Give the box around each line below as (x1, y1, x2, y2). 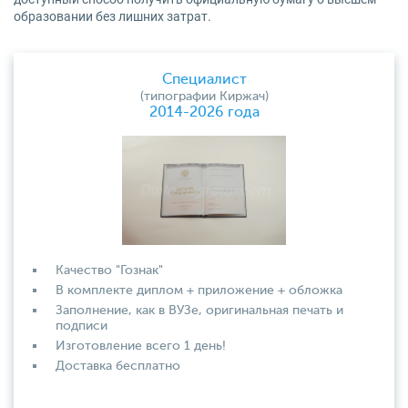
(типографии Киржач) (139, 90, 269, 103)
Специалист (161, 73, 247, 87)
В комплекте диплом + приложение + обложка (56, 284, 342, 297)
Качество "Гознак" (56, 264, 163, 277)
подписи (56, 320, 107, 332)
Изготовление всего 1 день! (56, 340, 226, 352)
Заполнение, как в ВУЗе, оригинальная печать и (56, 304, 343, 317)
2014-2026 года (148, 106, 260, 120)
